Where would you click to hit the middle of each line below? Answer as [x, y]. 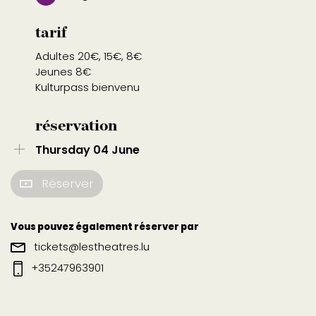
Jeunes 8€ [63, 72]
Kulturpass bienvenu [87, 87]
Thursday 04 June [87, 150]
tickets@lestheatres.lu [90, 247]
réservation [77, 127]
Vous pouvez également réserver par [105, 227]
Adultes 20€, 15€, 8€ [89, 56]
